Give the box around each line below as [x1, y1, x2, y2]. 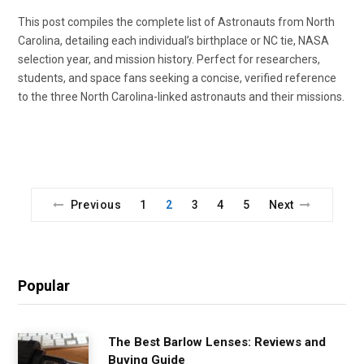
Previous [70, 198, 121, 211]
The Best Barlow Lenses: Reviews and [108, 335, 326, 349]
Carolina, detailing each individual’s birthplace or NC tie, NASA [18, 34, 329, 47]
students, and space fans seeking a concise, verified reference [18, 71, 336, 84]
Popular [18, 277, 70, 294]
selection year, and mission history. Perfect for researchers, [18, 53, 320, 66]
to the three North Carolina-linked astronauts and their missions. [18, 90, 344, 103]
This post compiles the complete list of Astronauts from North [18, 15, 335, 28]
